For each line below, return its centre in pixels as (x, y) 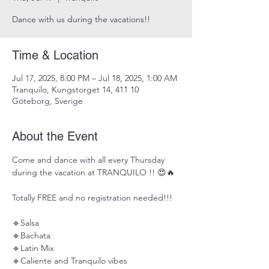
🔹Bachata (32, 235)
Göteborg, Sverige (47, 101)
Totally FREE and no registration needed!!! (92, 197)
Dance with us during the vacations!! (81, 19)
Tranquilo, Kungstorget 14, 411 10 (75, 89)
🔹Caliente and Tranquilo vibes (71, 260)
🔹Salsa (27, 222)
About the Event (55, 136)
